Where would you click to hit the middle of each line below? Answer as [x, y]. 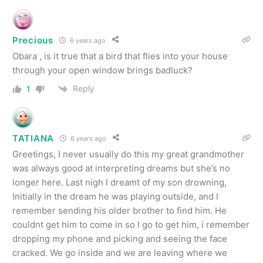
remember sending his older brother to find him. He [119, 211]
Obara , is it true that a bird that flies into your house [120, 56]
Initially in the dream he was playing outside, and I [115, 197]
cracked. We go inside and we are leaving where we [120, 253]
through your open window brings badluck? [102, 70]
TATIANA [33, 138]
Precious [33, 40]
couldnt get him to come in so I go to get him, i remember [131, 225]
